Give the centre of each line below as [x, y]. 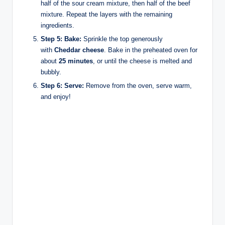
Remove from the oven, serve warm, [138, 86]
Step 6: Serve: [62, 86]
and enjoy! [56, 97]
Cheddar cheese [79, 50]
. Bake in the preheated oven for [151, 50]
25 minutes [76, 61]
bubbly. [51, 72]
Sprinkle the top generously [122, 39]
